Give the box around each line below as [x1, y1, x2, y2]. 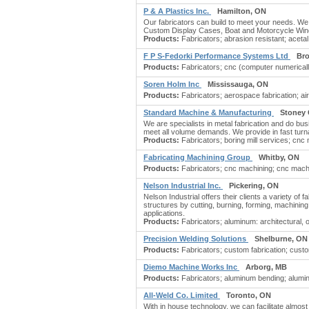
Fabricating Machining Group [143, 153, 252, 161]
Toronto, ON [226, 291, 271, 299]
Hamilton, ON [217, 7, 266, 15]
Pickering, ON [229, 181, 279, 190]
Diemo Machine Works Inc [143, 263, 239, 271]
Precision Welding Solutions [143, 235, 248, 243]
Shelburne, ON [255, 235, 308, 243]
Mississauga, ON [208, 80, 268, 88]
